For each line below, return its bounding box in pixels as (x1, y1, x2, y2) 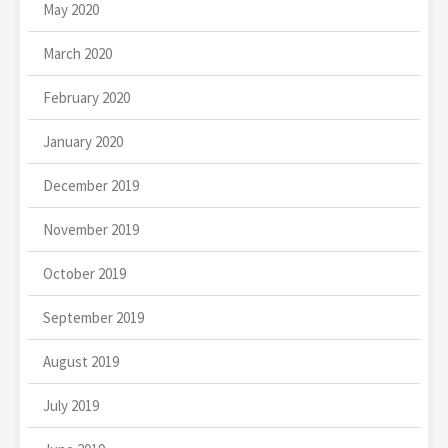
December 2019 (43, 176, 139, 196)
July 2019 (43, 396, 99, 416)
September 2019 (43, 308, 144, 328)
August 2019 (43, 352, 119, 372)
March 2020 (43, 44, 112, 64)
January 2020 (43, 132, 123, 152)
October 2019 (43, 264, 126, 284)
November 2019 (43, 220, 139, 240)
